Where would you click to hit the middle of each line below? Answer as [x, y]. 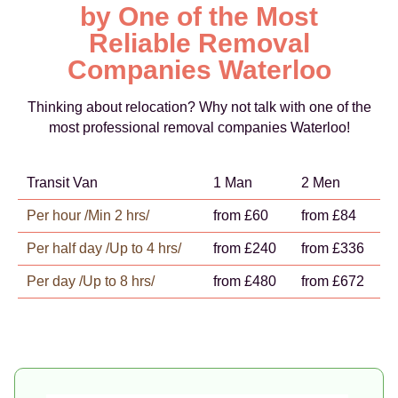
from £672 [333, 281]
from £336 [333, 248]
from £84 [329, 215]
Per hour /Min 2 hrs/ [88, 215]
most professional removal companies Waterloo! [199, 127]
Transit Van [62, 183]
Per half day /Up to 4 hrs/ [104, 248]
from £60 [241, 215]
